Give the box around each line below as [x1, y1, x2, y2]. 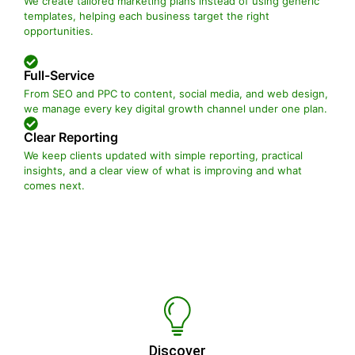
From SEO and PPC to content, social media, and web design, [24, 86, 328, 100]
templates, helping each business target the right [24, 9, 269, 22]
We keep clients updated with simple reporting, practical [24, 148, 303, 162]
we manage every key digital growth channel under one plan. [24, 101, 327, 115]
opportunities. [24, 24, 94, 37]
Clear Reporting [24, 128, 118, 145]
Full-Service [24, 67, 94, 83]
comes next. [24, 178, 85, 192]
